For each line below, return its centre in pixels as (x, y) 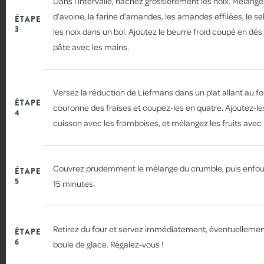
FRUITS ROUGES (132, 146)
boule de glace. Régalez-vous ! (108, 244)
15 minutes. (74, 184)
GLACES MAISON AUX (132, 133)
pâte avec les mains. (91, 47)
